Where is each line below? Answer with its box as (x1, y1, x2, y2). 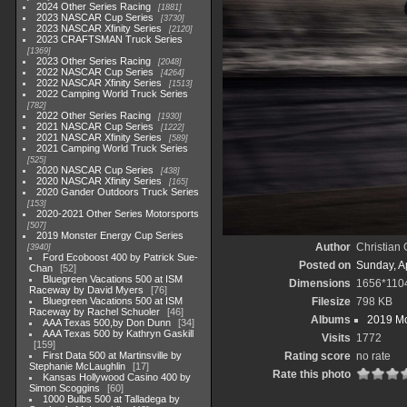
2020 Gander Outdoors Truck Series (36, 186, 200, 197)
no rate (356, 350, 391, 362)
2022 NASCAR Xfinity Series (36, 77, 163, 88)
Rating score (284, 350, 351, 362)
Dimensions (289, 277, 351, 290)
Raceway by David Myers (29, 284, 144, 295)
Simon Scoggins (29, 382, 100, 393)
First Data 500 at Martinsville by (43, 350, 183, 361)
